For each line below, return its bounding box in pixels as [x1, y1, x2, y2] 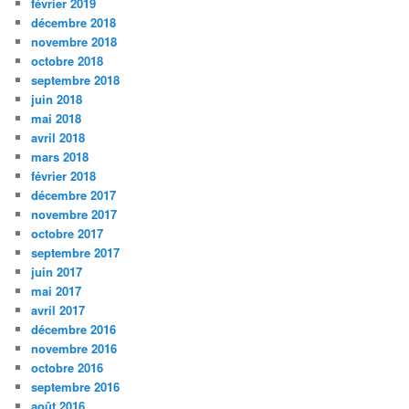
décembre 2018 [31, 14, 117, 32]
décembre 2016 [31, 320, 117, 339]
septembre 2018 [31, 71, 121, 89]
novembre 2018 [31, 33, 118, 51]
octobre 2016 [31, 359, 104, 377]
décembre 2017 [31, 186, 117, 204]
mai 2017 [31, 282, 82, 300]
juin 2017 [31, 263, 83, 281]
